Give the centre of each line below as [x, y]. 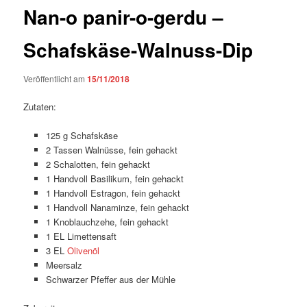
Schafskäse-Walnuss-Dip [138, 50]
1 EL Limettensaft [81, 236]
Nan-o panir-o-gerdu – [124, 17]
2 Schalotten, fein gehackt [98, 164]
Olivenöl [83, 251]
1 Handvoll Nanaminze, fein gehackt [117, 208]
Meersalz [64, 265]
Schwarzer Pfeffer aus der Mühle [110, 280]
